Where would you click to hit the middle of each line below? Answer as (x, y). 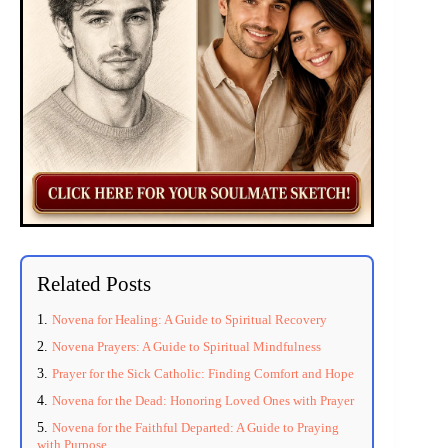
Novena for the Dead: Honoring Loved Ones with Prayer (203, 401)
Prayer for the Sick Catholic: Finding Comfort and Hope (203, 374)
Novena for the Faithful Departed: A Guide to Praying (195, 428)
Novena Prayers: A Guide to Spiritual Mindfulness (186, 347)
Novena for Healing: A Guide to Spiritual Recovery (189, 320)
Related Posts (94, 284)
